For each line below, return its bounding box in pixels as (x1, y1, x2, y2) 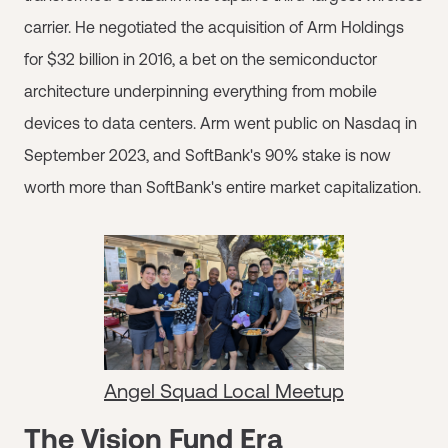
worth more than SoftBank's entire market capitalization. (24, 178, 421, 196)
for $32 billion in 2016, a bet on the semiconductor (24, 50, 377, 68)
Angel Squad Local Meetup (104, 379, 344, 402)
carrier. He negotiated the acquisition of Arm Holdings (24, 18, 404, 36)
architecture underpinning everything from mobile (24, 82, 377, 100)
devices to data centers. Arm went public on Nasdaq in (24, 114, 417, 132)
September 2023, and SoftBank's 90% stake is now (24, 146, 391, 164)
